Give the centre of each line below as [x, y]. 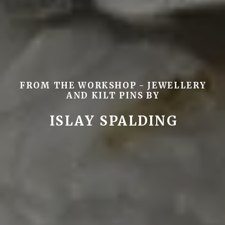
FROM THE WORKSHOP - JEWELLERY [113, 85]
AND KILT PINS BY [113, 95]
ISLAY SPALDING [114, 121]
